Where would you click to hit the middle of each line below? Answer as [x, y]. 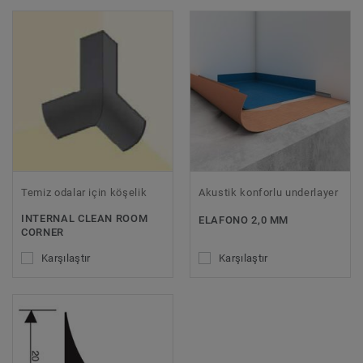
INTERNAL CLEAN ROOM [85, 218]
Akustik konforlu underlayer [269, 192]
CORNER [43, 232]
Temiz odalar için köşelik [84, 192]
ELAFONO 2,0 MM [244, 220]
